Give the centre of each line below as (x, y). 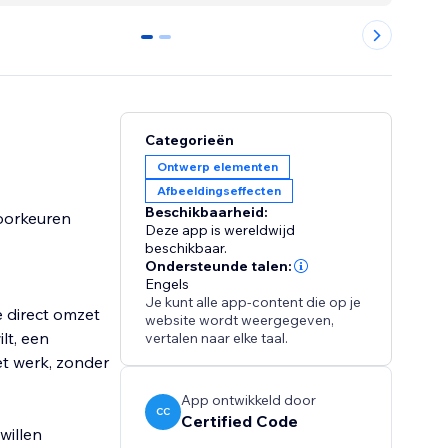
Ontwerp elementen (218, 167)
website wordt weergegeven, (240, 320)
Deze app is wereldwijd (220, 230)
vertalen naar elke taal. (217, 338)
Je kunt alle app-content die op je (253, 302)
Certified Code (240, 421)
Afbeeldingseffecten (219, 191)
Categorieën (190, 140)
